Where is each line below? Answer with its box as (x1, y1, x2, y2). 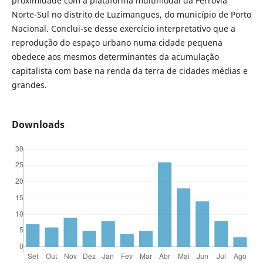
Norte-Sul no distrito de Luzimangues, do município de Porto (11, 9, 251, 20)
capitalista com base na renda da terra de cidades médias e (11, 65, 248, 76)
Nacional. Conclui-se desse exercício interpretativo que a (11, 23, 235, 34)
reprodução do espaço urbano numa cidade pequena (11, 37, 222, 48)
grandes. (11, 79, 47, 90)
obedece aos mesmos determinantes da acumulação (11, 51, 219, 62)
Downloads (11, 118, 65, 131)
